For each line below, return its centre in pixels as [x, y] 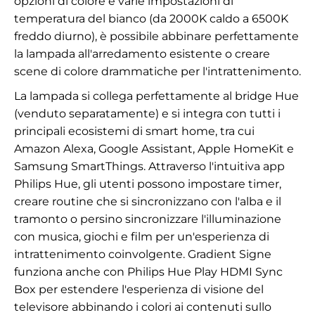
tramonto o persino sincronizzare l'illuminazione [148, 219]
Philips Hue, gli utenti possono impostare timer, [148, 184]
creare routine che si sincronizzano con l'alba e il [148, 201]
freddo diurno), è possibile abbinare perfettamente [156, 36]
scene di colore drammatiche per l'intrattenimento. [157, 71]
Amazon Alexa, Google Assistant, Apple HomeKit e [154, 148]
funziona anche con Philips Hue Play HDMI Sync [148, 271]
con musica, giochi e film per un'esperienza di [142, 236]
